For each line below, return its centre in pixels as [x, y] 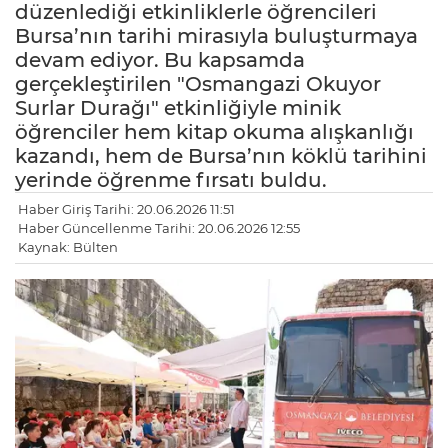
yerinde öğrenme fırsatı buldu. [171, 180]
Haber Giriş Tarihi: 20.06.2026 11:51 [126, 209]
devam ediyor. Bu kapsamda [160, 60]
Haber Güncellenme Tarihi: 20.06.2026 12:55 [159, 228]
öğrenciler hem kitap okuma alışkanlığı [214, 132]
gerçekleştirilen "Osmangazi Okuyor [198, 84]
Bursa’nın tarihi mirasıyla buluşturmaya [216, 36]
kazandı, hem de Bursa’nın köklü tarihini [221, 156]
